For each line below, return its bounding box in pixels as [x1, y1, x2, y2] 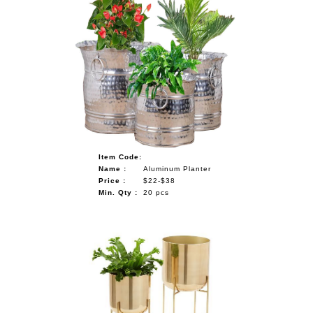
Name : [99, 164, 127, 173]
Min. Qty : [99, 188, 138, 196]
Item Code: [99, 152, 143, 161]
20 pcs [143, 188, 170, 196]
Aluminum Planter [143, 164, 212, 173]
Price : [99, 176, 126, 184]
